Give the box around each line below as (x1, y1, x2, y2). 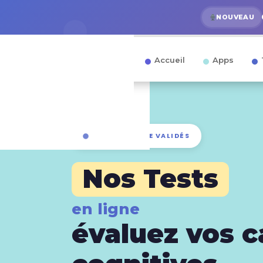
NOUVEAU (216, 13, 255, 21)
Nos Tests (82, 163, 218, 194)
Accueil (154, 55, 185, 65)
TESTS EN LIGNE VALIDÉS (88, 131, 190, 140)
